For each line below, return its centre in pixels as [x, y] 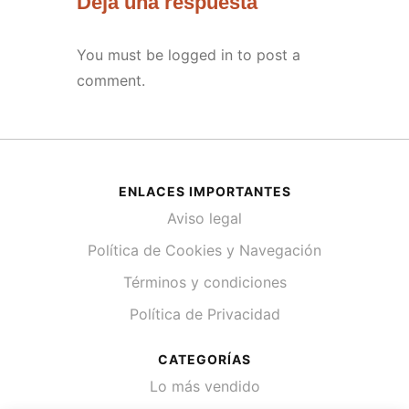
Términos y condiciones [204, 283]
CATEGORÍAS [204, 360]
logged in [200, 55]
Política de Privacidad [204, 315]
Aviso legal [204, 219]
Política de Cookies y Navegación [204, 251]
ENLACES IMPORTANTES [204, 192]
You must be [122, 55]
